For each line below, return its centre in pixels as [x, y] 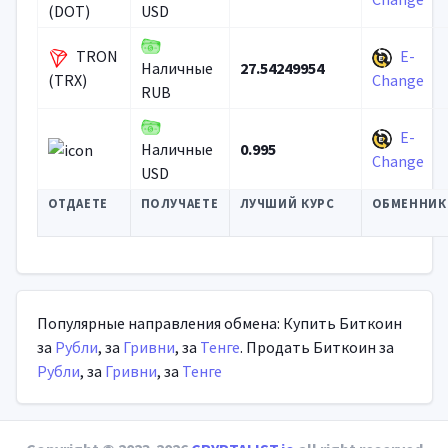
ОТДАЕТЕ [77, 203]
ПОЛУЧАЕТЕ [179, 203]
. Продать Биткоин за [316, 347]
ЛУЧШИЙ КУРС [287, 203]
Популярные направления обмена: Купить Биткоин [219, 323]
